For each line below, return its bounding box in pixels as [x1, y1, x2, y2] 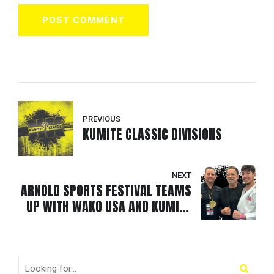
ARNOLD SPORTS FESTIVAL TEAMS [21, 180, 191, 201]
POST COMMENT [42, 14, 125, 26]
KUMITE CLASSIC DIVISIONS [83, 124, 222, 145]
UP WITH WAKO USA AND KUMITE [26, 196, 191, 217]
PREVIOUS [83, 114, 120, 124]
